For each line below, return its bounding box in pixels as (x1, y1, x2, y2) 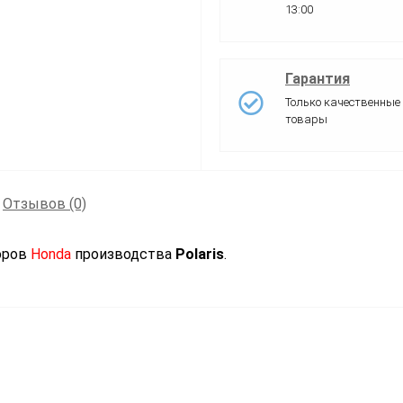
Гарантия (285, 69, 350, 87)
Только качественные (285, 94, 400, 109)
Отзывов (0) (3, 195, 86, 213)
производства (75, 245, 175, 263)
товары (285, 112, 327, 126)
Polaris (175, 245, 224, 263)
